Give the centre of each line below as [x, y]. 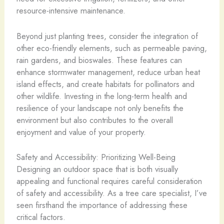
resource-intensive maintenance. [71, 11]
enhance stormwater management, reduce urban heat [108, 72]
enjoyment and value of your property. [81, 132]
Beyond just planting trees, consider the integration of [107, 36]
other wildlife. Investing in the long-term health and [101, 96]
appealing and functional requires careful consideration [109, 181]
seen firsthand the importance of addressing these [102, 205]
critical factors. [41, 217]
